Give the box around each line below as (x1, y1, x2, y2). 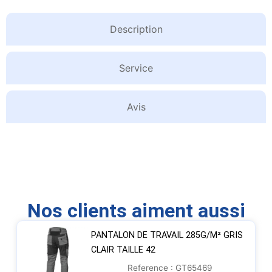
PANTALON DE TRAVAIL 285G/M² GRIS (90, 230, 243, 241)
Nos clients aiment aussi (27, 199, 245, 223)
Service (119, 62, 153, 75)
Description (109, 23, 163, 36)
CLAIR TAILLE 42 (90, 245, 155, 256)
